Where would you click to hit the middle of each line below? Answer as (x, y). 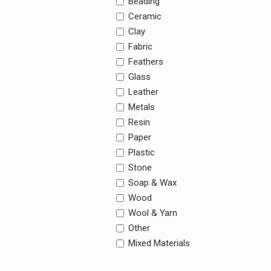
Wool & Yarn (153, 213)
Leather (143, 92)
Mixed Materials (159, 243)
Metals (142, 107)
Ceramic (145, 16)
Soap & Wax (152, 183)
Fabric (140, 47)
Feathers (146, 62)
